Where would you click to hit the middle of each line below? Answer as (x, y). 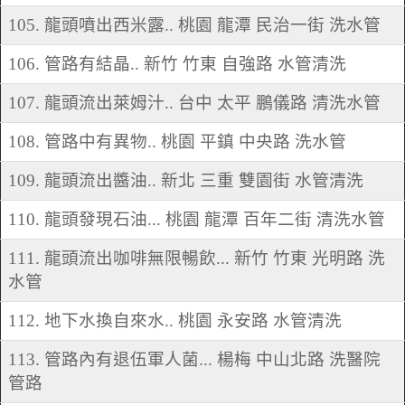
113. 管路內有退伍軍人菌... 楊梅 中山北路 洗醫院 (194, 360)
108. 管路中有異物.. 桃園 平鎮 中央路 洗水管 (177, 142)
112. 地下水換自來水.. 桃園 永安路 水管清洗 (175, 321)
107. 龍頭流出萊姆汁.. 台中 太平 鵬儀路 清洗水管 (194, 103)
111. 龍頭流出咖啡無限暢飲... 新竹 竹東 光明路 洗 (197, 259)
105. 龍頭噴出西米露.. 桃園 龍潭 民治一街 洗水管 (194, 25)
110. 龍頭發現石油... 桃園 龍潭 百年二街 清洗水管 (197, 220)
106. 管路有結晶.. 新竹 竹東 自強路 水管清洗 (177, 64)
